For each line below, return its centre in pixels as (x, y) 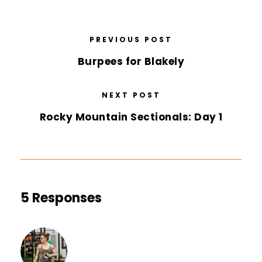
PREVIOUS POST (131, 39)
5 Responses (61, 198)
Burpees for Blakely (131, 61)
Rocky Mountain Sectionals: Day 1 (131, 117)
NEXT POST (131, 95)
